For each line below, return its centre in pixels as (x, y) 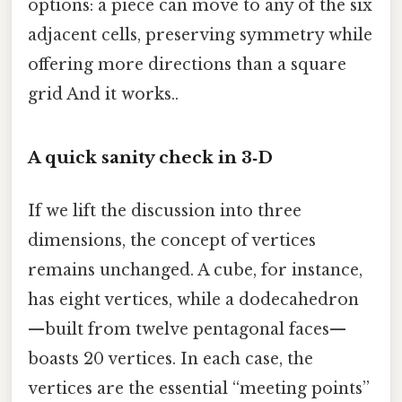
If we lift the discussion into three (165, 211)
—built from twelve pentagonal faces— (187, 330)
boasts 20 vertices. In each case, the (170, 359)
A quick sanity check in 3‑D (150, 157)
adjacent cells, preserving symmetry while (200, 35)
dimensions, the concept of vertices (172, 241)
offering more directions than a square (187, 65)
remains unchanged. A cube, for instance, (195, 271)
